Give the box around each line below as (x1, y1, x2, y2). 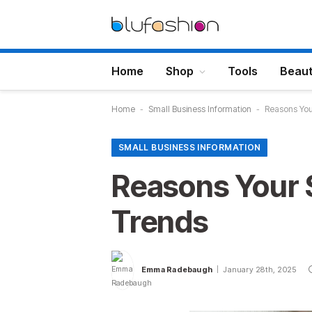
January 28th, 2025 (223, 265, 297, 274)
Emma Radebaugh (141, 265, 213, 274)
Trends (111, 203, 208, 240)
